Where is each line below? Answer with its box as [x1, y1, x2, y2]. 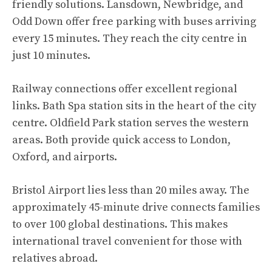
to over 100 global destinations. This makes [12, 217, 228, 231]
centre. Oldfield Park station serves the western [12, 115, 249, 130]
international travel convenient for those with [12, 234, 242, 248]
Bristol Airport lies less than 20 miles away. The [12, 183, 250, 197]
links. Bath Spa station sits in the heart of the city [12, 98, 256, 113]
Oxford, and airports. [12, 149, 117, 164]
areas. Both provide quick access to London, [12, 132, 231, 147]
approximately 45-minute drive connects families [12, 200, 260, 214]
